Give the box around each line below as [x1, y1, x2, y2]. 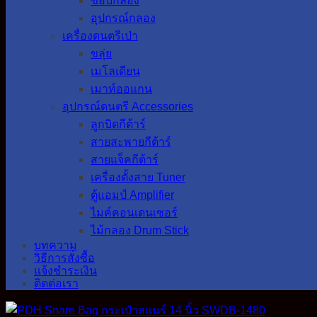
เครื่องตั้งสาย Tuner [91, 171, 185, 183]
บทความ [34, 239, 77, 251]
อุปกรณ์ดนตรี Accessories [62, 100, 193, 113]
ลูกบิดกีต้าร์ [91, 118, 146, 130]
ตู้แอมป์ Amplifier [91, 189, 174, 201]
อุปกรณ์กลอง [91, 12, 156, 24]
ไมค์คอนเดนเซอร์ [91, 207, 178, 219]
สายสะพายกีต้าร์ [91, 136, 171, 148]
